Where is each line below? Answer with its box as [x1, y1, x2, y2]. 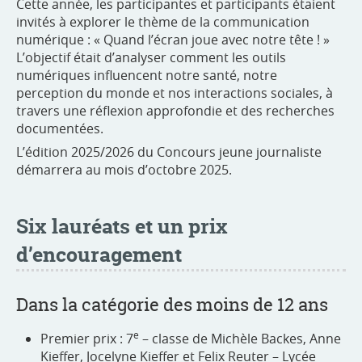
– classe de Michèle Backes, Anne [139, 330, 341, 348]
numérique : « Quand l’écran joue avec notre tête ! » [16, 30, 330, 48]
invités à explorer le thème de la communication [16, 12, 309, 31]
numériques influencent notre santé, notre [16, 65, 277, 84]
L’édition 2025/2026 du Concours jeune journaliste [16, 142, 322, 161]
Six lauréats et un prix [16, 212, 228, 240]
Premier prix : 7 [40, 330, 133, 348]
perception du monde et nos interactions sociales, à [16, 83, 333, 102]
